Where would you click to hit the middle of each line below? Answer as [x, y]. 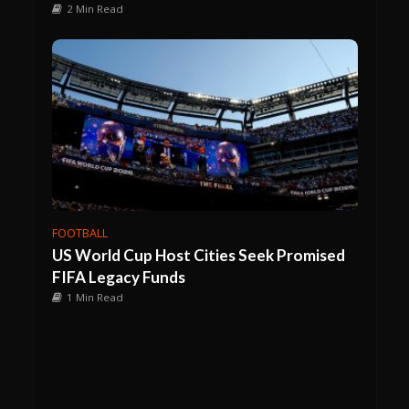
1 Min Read [94, 297]
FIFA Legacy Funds [118, 277]
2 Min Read [94, 9]
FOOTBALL [79, 233]
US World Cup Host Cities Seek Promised [198, 255]
